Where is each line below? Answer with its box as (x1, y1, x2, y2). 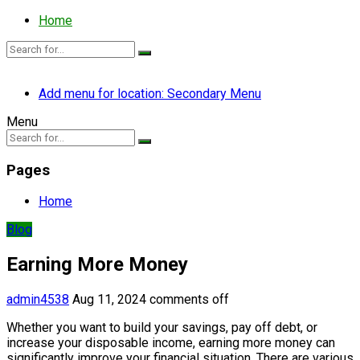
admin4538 (6, 292, 69, 308)
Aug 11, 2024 (72, 292, 146, 308)
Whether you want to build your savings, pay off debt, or (6, 320, 317, 336)
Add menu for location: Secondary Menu (39, 86, 261, 101)
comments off (149, 292, 229, 308)
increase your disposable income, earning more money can (6, 335, 335, 351)
